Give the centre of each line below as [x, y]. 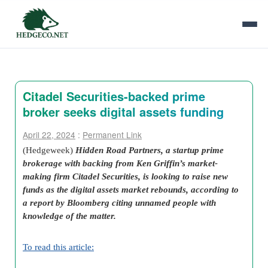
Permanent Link [112, 135]
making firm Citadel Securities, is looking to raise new [125, 176]
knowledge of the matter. [71, 216]
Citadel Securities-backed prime [114, 96]
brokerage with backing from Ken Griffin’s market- [120, 163]
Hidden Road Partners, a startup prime [150, 150]
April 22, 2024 [49, 135]
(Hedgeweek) [49, 150]
